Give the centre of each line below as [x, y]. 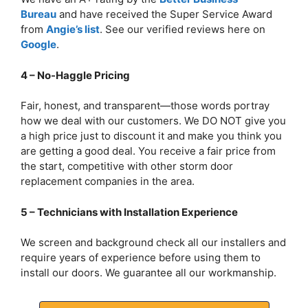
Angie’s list [73, 29]
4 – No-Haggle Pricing [75, 75]
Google [38, 44]
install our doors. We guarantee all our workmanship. [148, 273]
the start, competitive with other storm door [127, 166]
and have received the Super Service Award [164, 14]
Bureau [38, 14]
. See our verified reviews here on [183, 29]
